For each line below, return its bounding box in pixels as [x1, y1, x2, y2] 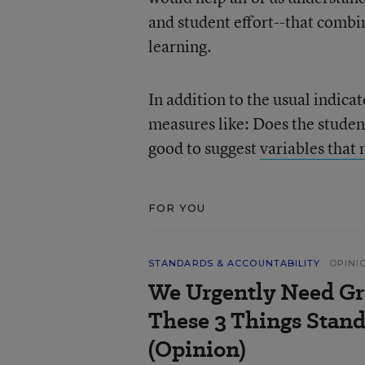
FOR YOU [147, 201, 206, 214]
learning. [147, 35, 212, 57]
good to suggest [147, 137, 260, 159]
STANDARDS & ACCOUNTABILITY [147, 257, 321, 269]
